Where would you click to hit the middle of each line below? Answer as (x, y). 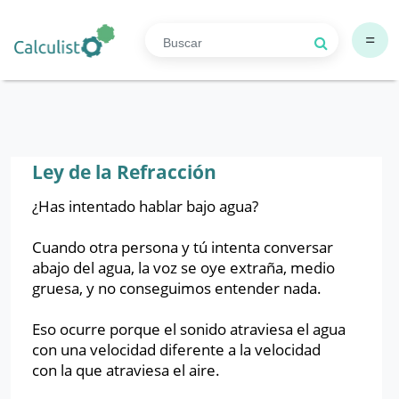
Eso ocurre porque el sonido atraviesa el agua (189, 329)
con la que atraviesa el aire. (128, 370)
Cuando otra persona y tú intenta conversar (183, 247)
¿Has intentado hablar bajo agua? (145, 206)
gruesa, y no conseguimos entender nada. (179, 288)
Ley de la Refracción (124, 172)
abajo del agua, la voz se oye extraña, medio (183, 268)
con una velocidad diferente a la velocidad (176, 350)
